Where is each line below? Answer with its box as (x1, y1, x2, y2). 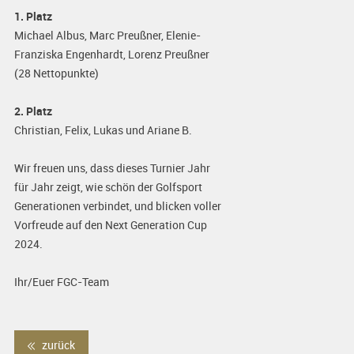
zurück (39, 337, 75, 352)
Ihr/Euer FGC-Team (13, 274, 109, 290)
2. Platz (13, 104, 52, 119)
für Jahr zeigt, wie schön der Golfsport (13, 179, 202, 195)
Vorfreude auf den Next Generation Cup (13, 217, 207, 233)
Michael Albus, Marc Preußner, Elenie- (13, 28, 201, 43)
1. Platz (13, 9, 52, 24)
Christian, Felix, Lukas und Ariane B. (13, 122, 192, 138)
